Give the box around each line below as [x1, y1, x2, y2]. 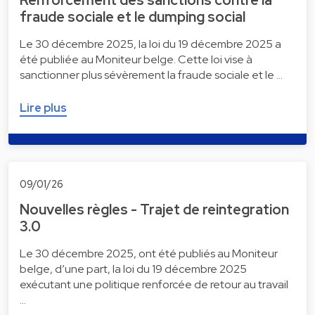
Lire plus [20, 101, 67, 116]
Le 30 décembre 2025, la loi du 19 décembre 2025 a [20, 37, 281, 52]
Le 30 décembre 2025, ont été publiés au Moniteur [20, 245, 278, 261]
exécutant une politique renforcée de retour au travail [20, 276, 288, 292]
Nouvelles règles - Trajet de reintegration [20, 200, 289, 219]
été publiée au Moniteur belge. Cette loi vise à [20, 52, 252, 67]
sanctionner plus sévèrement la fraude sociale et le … [20, 67, 283, 83]
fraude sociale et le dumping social [20, 8, 245, 27]
